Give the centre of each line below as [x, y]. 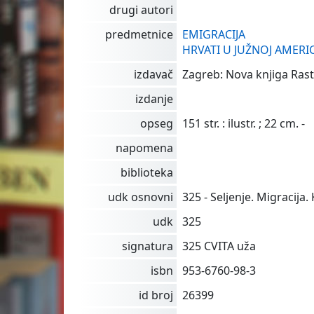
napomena [145, 148]
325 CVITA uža [219, 246]
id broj [156, 295]
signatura [148, 246]
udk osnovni [141, 197]
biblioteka [147, 173]
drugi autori [142, 10]
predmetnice [139, 35]
